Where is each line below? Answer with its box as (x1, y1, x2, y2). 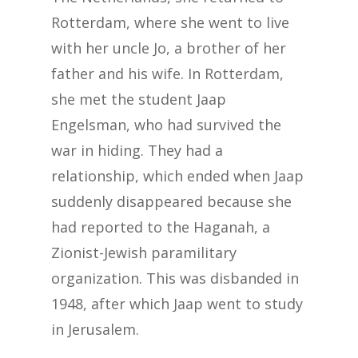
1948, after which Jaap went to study (51, 294, 303, 313)
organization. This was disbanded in (51, 268, 299, 288)
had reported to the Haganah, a (51, 217, 270, 237)
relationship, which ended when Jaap (51, 166, 304, 185)
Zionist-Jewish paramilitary (51, 243, 237, 262)
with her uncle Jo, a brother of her (51, 38, 286, 58)
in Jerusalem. (51, 320, 139, 339)
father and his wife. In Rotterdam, (51, 64, 284, 83)
